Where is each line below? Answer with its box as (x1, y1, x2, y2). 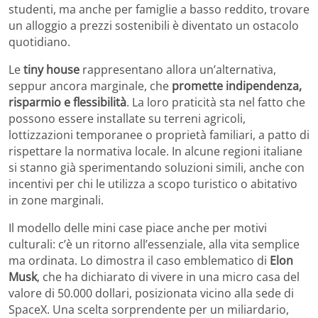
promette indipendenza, (172, 77, 302, 94)
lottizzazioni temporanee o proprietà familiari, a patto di (9, 126, 309, 143)
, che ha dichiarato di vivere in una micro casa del (37, 268, 300, 285)
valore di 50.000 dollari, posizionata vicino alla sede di (9, 285, 294, 301)
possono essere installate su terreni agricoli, (9, 110, 246, 126)
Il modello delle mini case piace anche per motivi (9, 219, 267, 236)
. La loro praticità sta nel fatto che (126, 94, 305, 110)
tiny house (23, 61, 79, 77)
